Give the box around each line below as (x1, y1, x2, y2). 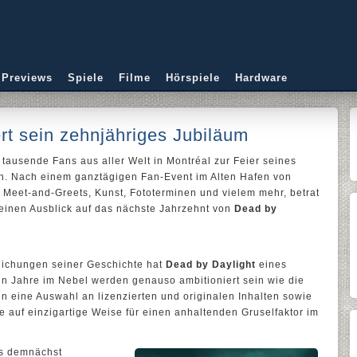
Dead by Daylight (166, 259, 256, 270)
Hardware (235, 72, 288, 84)
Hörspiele (166, 72, 220, 84)
